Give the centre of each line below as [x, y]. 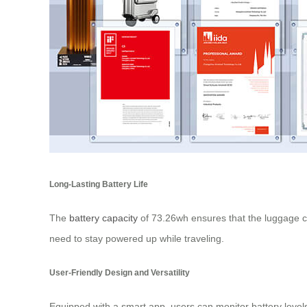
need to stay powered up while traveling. [137, 239]
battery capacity [103, 218]
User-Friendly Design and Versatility [120, 272]
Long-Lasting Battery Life [99, 184]
